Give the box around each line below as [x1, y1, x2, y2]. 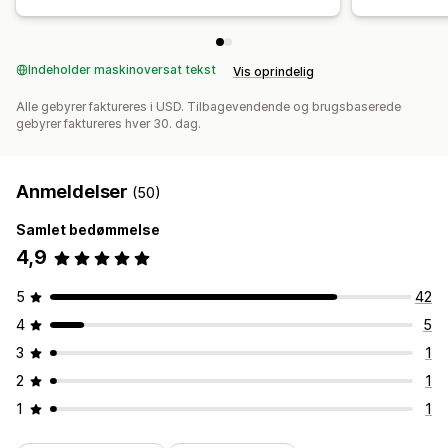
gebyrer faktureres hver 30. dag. [16, 116, 201, 132]
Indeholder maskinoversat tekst [28, 62, 216, 78]
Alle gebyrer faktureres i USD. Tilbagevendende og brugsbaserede [16, 99, 401, 115]
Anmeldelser [16, 181, 132, 203]
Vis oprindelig [233, 64, 314, 80]
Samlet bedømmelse [16, 221, 160, 239]
